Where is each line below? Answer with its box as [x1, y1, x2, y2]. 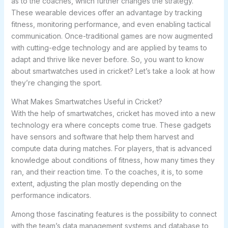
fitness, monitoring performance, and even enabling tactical [11, 20, 211, 29]
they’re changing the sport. [11, 78, 102, 88]
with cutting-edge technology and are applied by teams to [11, 43, 207, 52]
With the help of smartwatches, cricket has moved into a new [11, 109, 215, 118]
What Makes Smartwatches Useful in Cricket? [11, 97, 162, 106]
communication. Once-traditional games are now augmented [11, 32, 213, 41]
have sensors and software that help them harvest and [11, 132, 194, 141]
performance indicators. [11, 191, 91, 200]
